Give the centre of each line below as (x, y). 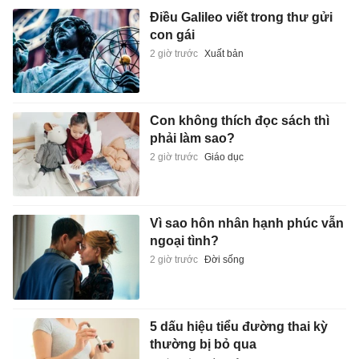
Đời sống (224, 260)
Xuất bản (224, 54)
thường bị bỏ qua (203, 344)
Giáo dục (224, 157)
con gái (172, 35)
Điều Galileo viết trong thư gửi (241, 18)
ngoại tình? (184, 241)
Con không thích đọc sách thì (239, 120)
